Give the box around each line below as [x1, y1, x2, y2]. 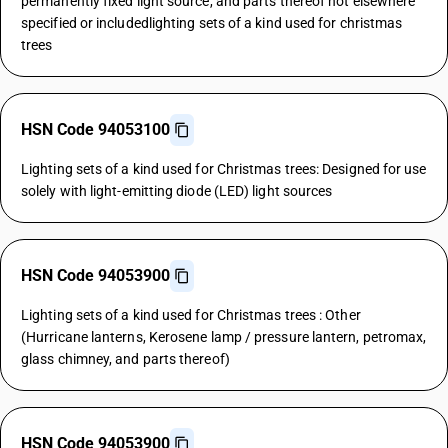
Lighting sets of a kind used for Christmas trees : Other [21, 307, 361, 323]
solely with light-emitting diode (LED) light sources [21, 183, 333, 199]
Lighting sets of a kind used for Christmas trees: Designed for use [21, 161, 427, 177]
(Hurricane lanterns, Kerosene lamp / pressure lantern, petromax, [21, 329, 427, 345]
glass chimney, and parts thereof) [21, 351, 230, 367]
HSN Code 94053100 [21, 120, 170, 139]
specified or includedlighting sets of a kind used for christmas [21, 15, 403, 31]
